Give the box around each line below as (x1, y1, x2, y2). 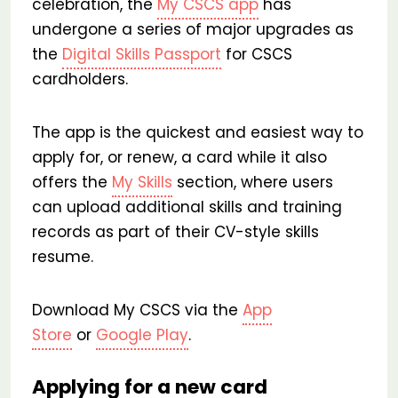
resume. (32, 246, 93, 267)
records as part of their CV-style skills (32, 221, 319, 243)
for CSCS (221, 44, 292, 65)
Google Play (96, 324, 188, 346)
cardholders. (32, 68, 132, 90)
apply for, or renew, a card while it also (32, 147, 327, 168)
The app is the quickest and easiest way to (32, 122, 363, 143)
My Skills (112, 171, 172, 193)
